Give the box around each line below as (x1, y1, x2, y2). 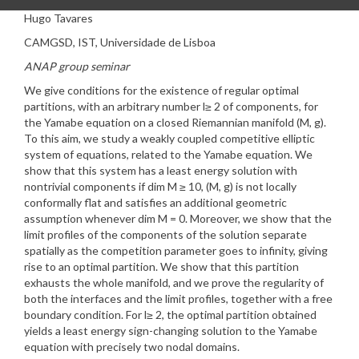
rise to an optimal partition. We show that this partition (24, 260, 299, 273)
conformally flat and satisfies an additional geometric (24, 196, 287, 209)
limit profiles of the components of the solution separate (24, 228, 307, 241)
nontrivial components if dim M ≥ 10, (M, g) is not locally (24, 179, 296, 193)
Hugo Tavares (24, 11, 93, 25)
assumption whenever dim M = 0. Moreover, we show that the (24, 212, 332, 225)
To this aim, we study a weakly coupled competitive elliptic (24, 131, 315, 145)
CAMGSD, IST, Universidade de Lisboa (24, 35, 216, 49)
